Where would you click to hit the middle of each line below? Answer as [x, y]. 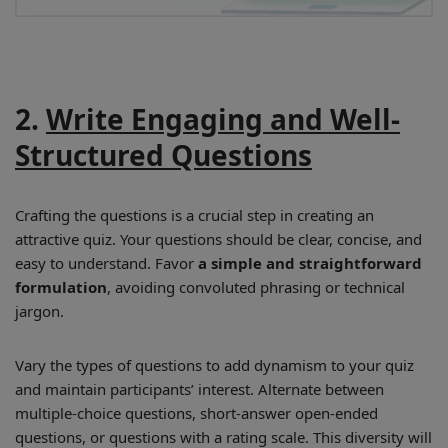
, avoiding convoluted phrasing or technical [256, 287]
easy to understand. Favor [106, 263]
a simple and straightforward [310, 263]
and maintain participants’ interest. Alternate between [199, 389]
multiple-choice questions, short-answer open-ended [196, 413]
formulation [61, 287]
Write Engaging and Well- [223, 119]
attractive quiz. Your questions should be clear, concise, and [218, 239]
